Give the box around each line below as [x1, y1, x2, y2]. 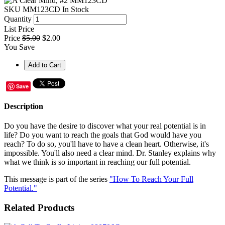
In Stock [62, 5, 89, 14]
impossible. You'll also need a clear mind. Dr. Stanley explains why [4, 149, 216, 158]
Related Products [4, 202, 74, 213]
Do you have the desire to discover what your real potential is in [4, 122, 206, 131]
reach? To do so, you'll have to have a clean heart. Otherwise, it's [4, 140, 209, 149]
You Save [4, 42, 35, 51]
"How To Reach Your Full [109, 175, 193, 184]
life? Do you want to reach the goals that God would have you [4, 131, 201, 140]
